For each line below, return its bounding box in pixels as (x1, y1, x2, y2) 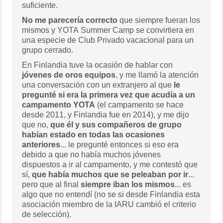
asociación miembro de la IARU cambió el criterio (22, 200, 197, 209)
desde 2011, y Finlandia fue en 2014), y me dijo (22, 110, 190, 119)
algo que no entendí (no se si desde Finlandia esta (22, 190, 201, 199)
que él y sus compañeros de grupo (50, 120, 182, 129)
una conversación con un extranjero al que (22, 80, 174, 89)
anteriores (22, 140, 61, 149)
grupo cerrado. (22, 45, 74, 54)
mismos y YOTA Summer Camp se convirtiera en (22, 25, 195, 34)
